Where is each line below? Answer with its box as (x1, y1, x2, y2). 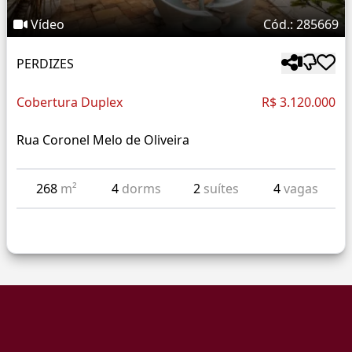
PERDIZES (16, 54, 74, 72)
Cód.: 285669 (263, 16, 339, 34)
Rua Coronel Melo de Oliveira (16, 131, 189, 149)
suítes (203, 180, 239, 198)
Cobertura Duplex (16, 93, 123, 112)
